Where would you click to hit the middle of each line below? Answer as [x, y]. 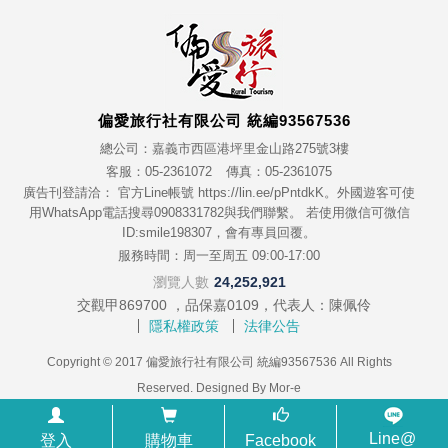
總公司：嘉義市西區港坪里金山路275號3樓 [224, 148]
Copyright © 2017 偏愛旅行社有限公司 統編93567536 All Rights [219, 361]
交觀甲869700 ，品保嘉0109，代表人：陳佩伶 [224, 304]
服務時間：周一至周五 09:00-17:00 [219, 255]
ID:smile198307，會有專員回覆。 [219, 232]
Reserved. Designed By [203, 387]
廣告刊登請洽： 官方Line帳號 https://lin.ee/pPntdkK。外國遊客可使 [219, 192]
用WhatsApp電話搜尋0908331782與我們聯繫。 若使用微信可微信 [219, 212]
